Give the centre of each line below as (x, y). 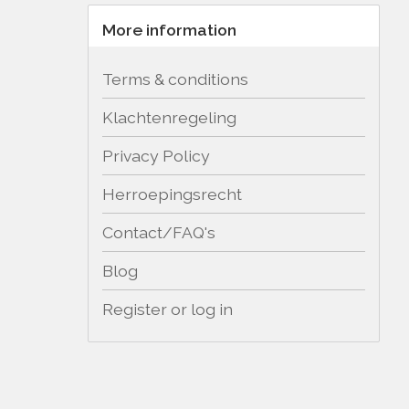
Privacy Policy (156, 156)
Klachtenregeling (169, 118)
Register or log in (168, 309)
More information (169, 30)
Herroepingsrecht (172, 194)
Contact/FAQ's (159, 233)
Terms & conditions (175, 79)
